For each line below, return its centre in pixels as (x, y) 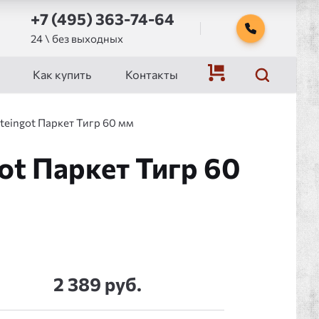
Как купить (62, 74)
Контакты (152, 74)
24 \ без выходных (77, 38)
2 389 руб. (98, 284)
